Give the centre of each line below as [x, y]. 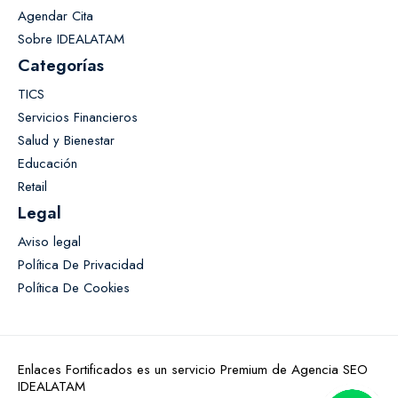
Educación [48, 163]
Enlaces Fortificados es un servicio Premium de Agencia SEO [193, 369]
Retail [32, 186]
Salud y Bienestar [66, 140]
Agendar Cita [56, 16]
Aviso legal [49, 241]
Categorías [61, 65]
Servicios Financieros [78, 117]
